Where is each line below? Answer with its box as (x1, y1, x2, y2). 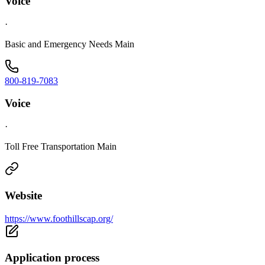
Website (5, 189, 42, 202)
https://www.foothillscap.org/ (5, 213, 113, 224)
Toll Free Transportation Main (5, 141, 117, 152)
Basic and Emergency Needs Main (5, 38, 134, 49)
